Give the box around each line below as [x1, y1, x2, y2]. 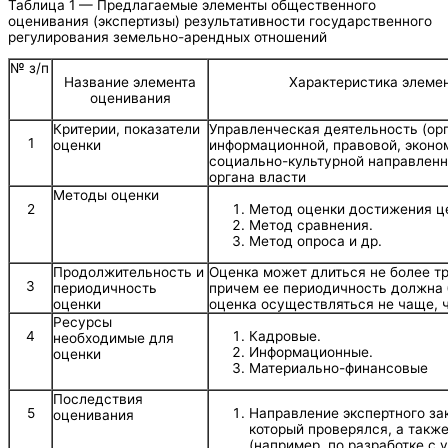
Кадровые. [249, 327, 321, 344]
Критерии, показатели [53, 121, 200, 138]
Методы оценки [53, 187, 159, 204]
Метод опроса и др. [249, 232, 382, 249]
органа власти [209, 169, 306, 186]
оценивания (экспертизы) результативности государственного [8, 12, 432, 29]
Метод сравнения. [249, 216, 373, 233]
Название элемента [64, 73, 196, 90]
